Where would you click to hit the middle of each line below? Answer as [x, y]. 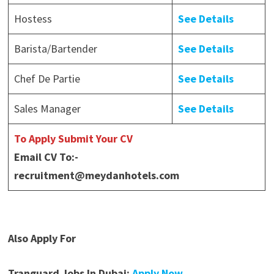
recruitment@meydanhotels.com [97, 176]
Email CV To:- [46, 157]
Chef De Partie [47, 79]
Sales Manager [48, 109]
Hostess [33, 19]
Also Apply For [42, 239]
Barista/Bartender [56, 49]
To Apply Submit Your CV [74, 139]
